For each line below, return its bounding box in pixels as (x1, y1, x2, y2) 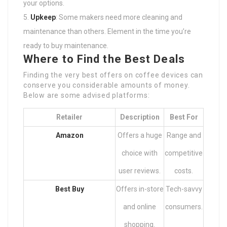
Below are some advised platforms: (23, 91, 150, 100)
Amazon (55, 131, 84, 140)
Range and (166, 131, 201, 140)
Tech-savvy (165, 185, 202, 194)
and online (123, 203, 156, 211)
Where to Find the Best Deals (23, 53, 185, 66)
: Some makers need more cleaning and (56, 13, 182, 22)
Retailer (56, 113, 83, 122)
